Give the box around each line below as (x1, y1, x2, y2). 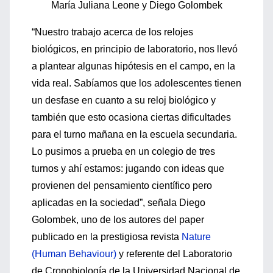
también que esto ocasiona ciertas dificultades (32, 112, 231, 122)
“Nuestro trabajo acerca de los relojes (32, 27, 193, 37)
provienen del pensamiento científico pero (32, 180, 212, 191)
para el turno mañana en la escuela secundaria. (32, 129, 237, 140)
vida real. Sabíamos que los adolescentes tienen (32, 78, 241, 88)
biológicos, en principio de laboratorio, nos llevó (32, 44, 238, 54)
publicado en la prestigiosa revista (32, 232, 179, 242)
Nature (179, 232, 211, 242)
